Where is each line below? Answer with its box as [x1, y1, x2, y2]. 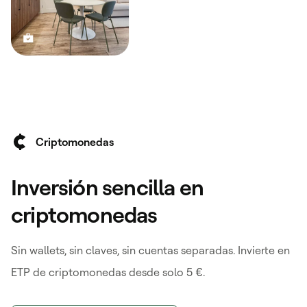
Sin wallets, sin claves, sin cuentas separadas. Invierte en [11, 243, 290, 258]
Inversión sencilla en [11, 173, 204, 201]
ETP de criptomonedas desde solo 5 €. [11, 265, 205, 280]
